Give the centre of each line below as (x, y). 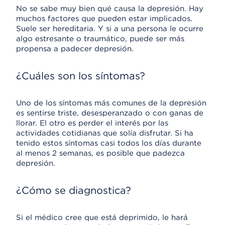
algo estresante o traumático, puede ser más (100, 39)
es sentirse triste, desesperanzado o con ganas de (110, 113)
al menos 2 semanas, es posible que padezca (100, 153)
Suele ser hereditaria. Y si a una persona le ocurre (110, 29)
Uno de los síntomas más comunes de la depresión (111, 103)
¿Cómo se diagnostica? (74, 190)
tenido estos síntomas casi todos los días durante (109, 143)
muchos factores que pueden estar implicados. (104, 19)
